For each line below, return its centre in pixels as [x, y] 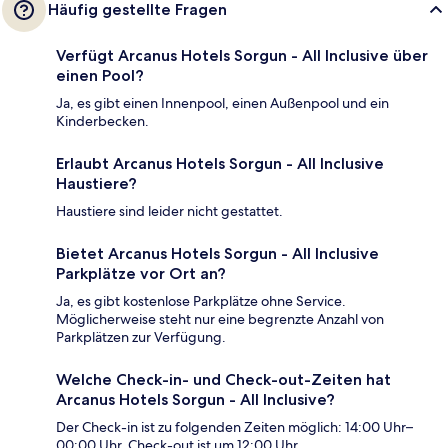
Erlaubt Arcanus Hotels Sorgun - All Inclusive [220, 163]
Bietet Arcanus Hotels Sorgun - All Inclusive [217, 253]
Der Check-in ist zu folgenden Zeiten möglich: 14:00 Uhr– [234, 426]
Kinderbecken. [102, 120]
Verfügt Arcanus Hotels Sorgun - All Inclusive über [242, 55]
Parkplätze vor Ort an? [141, 273]
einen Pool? [100, 75]
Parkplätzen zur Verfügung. [141, 336]
